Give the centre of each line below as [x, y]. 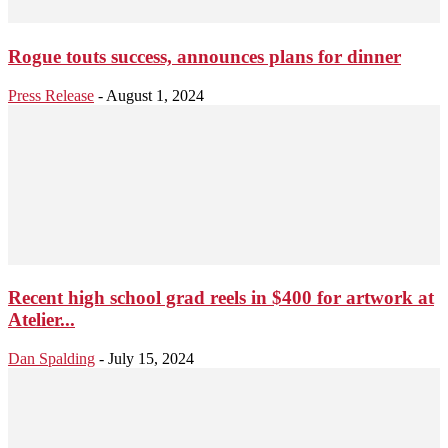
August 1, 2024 [155, 95]
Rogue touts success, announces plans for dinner [204, 56]
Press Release [51, 95]
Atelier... [41, 320]
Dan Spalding [51, 359]
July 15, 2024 [151, 359]
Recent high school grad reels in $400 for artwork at [221, 298]
